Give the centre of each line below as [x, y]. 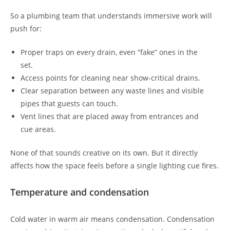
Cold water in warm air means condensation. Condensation [112, 219]
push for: [26, 28]
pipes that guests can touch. [69, 103]
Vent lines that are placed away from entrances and [110, 116]
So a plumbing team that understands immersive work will [111, 15]
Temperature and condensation [80, 192]
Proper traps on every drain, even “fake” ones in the [109, 52]
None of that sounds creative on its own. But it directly [104, 152]
